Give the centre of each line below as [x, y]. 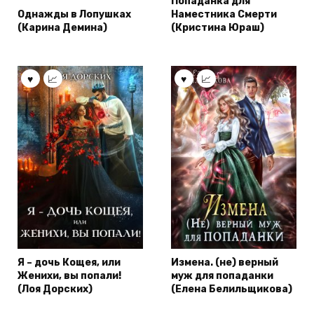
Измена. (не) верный [225, 262]
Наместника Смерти [224, 14]
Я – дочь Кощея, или [69, 262]
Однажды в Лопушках [74, 14]
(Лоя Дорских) [55, 289]
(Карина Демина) [62, 27]
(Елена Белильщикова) [232, 289]
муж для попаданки [222, 275]
